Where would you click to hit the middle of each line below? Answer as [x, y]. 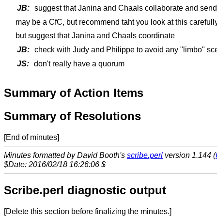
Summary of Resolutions [72, 116]
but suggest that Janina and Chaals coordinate [95, 36]
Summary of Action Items [74, 93]
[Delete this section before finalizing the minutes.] [88, 211]
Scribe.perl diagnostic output [85, 190]
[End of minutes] [31, 137]
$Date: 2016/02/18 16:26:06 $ [55, 164]
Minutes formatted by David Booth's [65, 155]
